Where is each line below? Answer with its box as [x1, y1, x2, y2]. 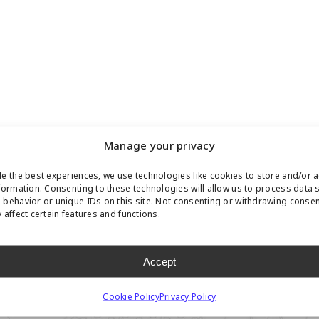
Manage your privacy [103, 137, 216, 154]
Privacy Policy [159, 290, 216, 303]
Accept [142, 255, 176, 267]
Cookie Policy [103, 290, 159, 303]
